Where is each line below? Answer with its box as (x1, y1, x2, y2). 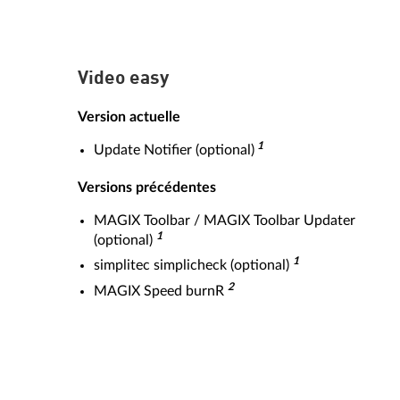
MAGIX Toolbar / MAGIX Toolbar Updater (94, 212, 355, 228)
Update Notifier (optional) (94, 142, 254, 157)
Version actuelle (78, 109, 180, 124)
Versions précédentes (78, 179, 216, 195)
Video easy (78, 69, 169, 88)
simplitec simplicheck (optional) (94, 258, 293, 272)
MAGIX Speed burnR (94, 283, 228, 298)
